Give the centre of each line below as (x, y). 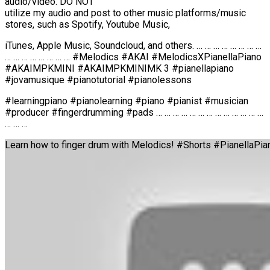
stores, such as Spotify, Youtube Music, (87, 24)
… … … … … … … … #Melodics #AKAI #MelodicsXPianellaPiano (133, 57)
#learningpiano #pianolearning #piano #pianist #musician (127, 101)
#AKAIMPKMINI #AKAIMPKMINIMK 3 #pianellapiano (119, 68)
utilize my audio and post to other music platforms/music (125, 13)
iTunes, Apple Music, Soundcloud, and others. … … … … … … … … (133, 45)
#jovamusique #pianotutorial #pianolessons (98, 80)
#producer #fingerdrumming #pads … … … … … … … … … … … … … (134, 112)
